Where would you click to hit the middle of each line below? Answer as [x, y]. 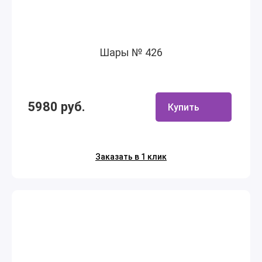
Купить [184, 107]
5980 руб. [56, 107]
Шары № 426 [131, 52]
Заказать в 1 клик [131, 157]
